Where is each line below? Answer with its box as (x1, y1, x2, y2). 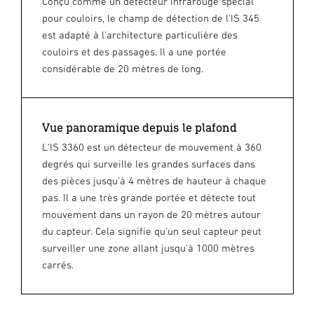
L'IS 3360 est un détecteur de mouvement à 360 (42, 140, 261, 153)
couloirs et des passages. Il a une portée (42, 45, 226, 57)
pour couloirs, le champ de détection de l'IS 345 (42, 11, 259, 24)
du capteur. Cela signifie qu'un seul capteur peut (42, 224, 261, 237)
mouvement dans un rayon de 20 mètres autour (42, 207, 261, 220)
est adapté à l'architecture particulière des (42, 28, 238, 41)
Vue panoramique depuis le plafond (42, 119, 237, 135)
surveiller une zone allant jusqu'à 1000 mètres (42, 241, 254, 254)
